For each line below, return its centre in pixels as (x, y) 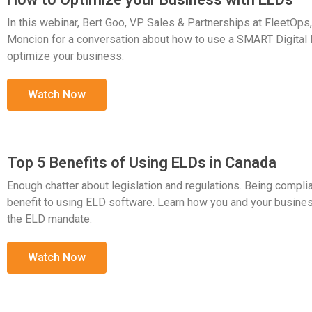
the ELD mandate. (49, 219)
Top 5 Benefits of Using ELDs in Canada (142, 162)
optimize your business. (65, 56)
